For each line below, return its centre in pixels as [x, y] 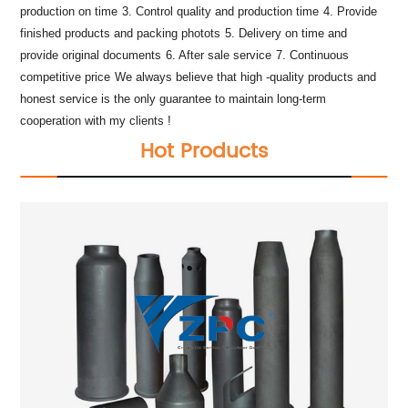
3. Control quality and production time [221, 12]
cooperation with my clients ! [96, 121]
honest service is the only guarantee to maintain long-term [173, 99]
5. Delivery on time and [286, 34]
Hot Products [204, 152]
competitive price [66, 77]
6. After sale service [219, 56]
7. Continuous [313, 56]
